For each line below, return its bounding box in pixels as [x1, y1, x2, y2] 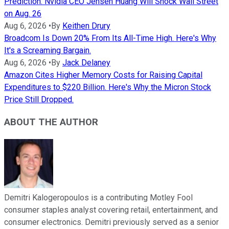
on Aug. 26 [4, 8, 41, 18]
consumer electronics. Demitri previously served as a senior [4, 217, 219, 227]
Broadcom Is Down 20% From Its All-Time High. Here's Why [4, 33, 216, 43]
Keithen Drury [62, 20, 110, 31]
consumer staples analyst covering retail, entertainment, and [4, 205, 218, 215]
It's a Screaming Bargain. [4, 45, 91, 55]
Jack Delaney [62, 57, 110, 67]
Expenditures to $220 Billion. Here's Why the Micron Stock [4, 82, 211, 92]
